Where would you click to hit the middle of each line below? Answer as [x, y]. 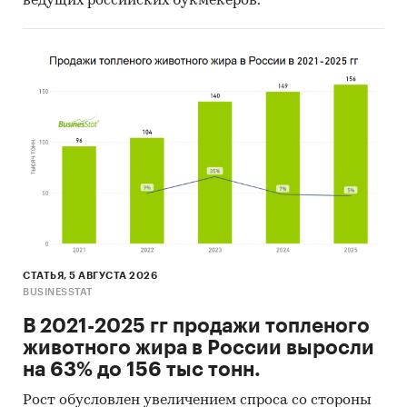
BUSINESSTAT [58, 292]
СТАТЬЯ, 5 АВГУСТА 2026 [90, 275]
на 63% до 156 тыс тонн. [142, 369]
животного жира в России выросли [199, 347]
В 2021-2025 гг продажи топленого [196, 326]
